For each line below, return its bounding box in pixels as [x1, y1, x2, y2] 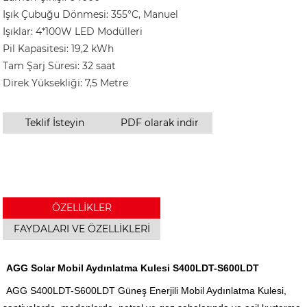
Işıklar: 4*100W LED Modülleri [3, 25, 143, 38]
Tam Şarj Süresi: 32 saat [3, 59, 116, 72]
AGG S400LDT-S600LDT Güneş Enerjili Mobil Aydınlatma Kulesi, [6, 284, 287, 296]
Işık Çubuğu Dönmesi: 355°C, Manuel [3, 8, 179, 21]
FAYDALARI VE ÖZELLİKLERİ [13, 222, 150, 235]
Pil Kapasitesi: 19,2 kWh [3, 42, 114, 55]
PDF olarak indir [121, 116, 199, 129]
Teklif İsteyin [25, 116, 85, 129]
